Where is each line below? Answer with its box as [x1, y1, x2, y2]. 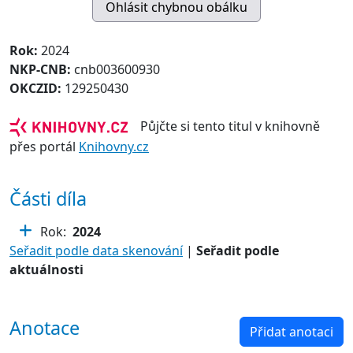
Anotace [9, 315, 80, 340]
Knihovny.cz [79, 138, 149, 155]
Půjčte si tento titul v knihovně [128, 117, 320, 135]
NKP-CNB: [9, 60, 74, 78]
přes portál [9, 138, 79, 155]
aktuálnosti [9, 261, 84, 278]
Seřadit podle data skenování [9, 242, 183, 259]
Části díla [9, 186, 87, 211]
